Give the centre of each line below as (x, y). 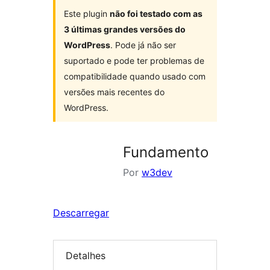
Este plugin (87, 14)
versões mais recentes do (114, 92)
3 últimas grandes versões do (125, 29)
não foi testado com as (156, 14)
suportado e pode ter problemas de (134, 61)
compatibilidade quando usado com (135, 76)
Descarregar (81, 213)
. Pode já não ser (143, 45)
